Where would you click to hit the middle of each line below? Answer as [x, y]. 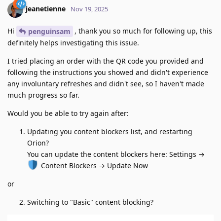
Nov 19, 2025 [89, 9]
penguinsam [49, 32]
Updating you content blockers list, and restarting [110, 132]
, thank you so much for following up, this [143, 31]
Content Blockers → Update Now [93, 166]
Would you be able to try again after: [68, 113]
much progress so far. [43, 95]
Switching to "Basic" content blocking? [90, 202]
